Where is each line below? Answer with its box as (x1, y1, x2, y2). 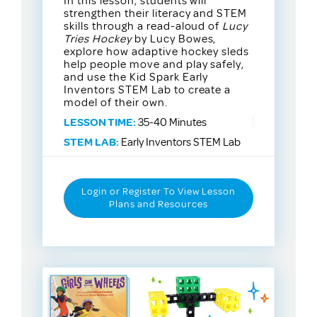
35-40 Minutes (136, 115, 207, 129)
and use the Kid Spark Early (64, 69, 209, 84)
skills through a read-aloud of (64, 18, 223, 33)
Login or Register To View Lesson (81, 185, 236, 197)
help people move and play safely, (64, 57, 245, 71)
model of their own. (64, 95, 168, 110)
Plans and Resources (109, 197, 208, 210)
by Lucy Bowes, (131, 31, 217, 46)
